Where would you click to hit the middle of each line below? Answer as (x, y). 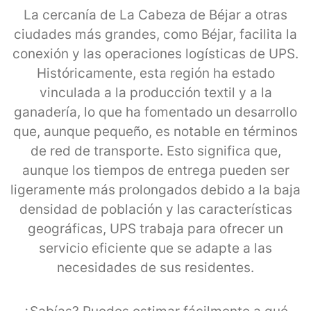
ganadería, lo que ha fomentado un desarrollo (155, 112)
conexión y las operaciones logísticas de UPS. (155, 53)
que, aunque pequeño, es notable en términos (155, 131)
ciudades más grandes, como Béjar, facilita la (155, 34)
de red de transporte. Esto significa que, (155, 151)
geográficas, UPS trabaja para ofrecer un (155, 228)
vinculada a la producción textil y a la (155, 92)
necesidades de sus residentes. (155, 267)
